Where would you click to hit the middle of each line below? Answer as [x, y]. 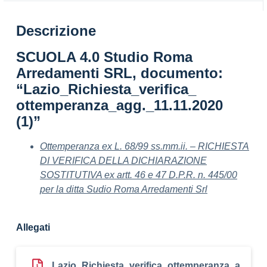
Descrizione [56, 31]
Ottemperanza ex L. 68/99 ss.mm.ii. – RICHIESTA [145, 146]
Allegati [33, 227]
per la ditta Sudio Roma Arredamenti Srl [124, 189]
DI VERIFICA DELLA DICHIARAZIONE [123, 161]
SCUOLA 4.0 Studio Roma [104, 57]
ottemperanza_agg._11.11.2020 [119, 105]
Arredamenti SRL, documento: [119, 73]
